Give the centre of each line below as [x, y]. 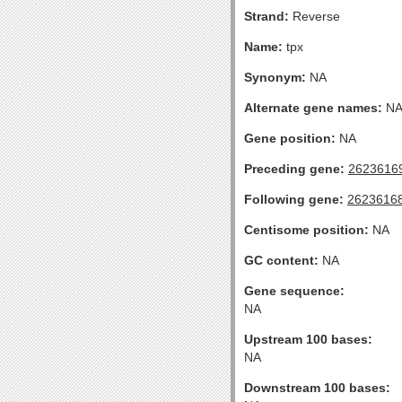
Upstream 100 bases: [308, 339]
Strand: [267, 16]
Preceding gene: [294, 169]
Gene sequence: [294, 291]
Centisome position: [306, 230]
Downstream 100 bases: [317, 388]
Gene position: [290, 138]
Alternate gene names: [313, 108]
